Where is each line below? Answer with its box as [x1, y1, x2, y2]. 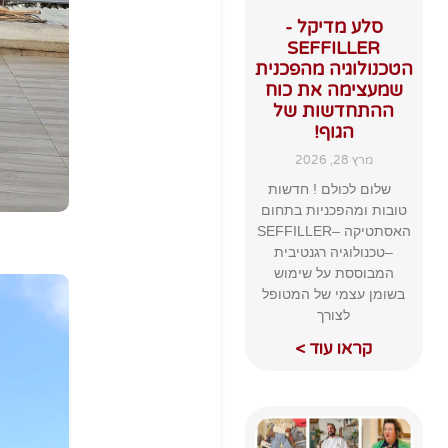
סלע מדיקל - [284, 15, 383, 38]
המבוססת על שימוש [273, 264, 394, 281]
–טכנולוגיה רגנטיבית [274, 243, 394, 260]
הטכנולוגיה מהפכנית [254, 57, 413, 80]
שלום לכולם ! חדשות [268, 180, 400, 197]
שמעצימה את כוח [264, 78, 403, 101]
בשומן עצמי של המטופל [262, 285, 406, 302]
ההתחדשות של [273, 99, 395, 122]
